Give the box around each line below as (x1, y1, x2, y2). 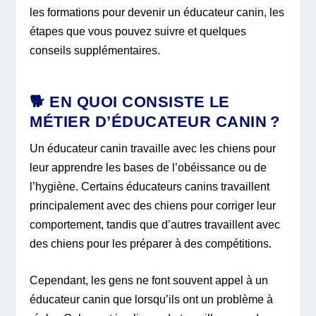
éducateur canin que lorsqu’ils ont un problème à (30, 293, 274, 306)
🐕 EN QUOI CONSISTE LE (30, 92, 230, 111)
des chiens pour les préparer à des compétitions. (30, 237, 272, 250)
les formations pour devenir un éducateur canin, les (30, 6, 285, 19)
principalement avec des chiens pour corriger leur (30, 199, 276, 212)
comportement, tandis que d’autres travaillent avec (30, 218, 281, 231)
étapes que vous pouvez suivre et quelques (30, 25, 247, 38)
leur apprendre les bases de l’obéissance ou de (30, 161, 267, 174)
